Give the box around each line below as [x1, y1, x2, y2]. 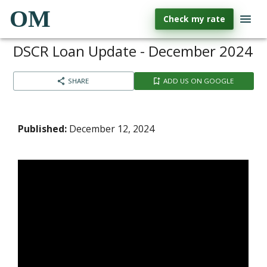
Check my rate [163, 13, 225, 24]
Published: [18, 122, 67, 135]
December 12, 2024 [67, 122, 155, 135]
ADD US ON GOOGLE [163, 76, 234, 85]
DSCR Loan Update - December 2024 [13, 41, 253, 61]
